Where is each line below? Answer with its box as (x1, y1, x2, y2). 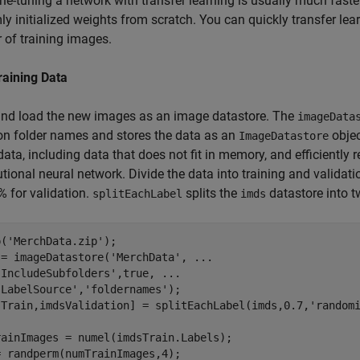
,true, (117, 267, 162, 280)
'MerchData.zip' (7, 235, 104, 247)
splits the (182, 186, 240, 201)
